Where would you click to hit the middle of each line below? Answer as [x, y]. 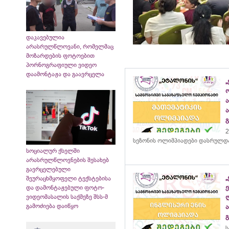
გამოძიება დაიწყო [52, 206]
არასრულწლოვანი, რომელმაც [70, 46]
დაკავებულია [45, 37]
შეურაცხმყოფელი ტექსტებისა [68, 178]
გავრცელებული [48, 169]
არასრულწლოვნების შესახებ [67, 160]
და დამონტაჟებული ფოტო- [65, 187]
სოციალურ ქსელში [53, 151]
